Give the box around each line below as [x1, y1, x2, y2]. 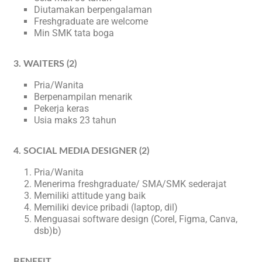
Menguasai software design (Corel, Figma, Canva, [34, 213, 238, 225]
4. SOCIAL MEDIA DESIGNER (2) [13, 146, 150, 156]
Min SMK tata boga [34, 27, 115, 39]
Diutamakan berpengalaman [34, 4, 153, 15]
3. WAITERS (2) [13, 59, 77, 68]
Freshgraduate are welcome [34, 16, 149, 27]
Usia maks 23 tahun [34, 115, 117, 126]
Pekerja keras [34, 103, 89, 114]
